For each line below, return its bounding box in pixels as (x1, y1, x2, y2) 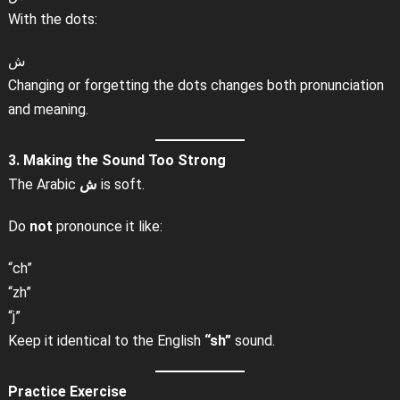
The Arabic (7, 175, 79, 193)
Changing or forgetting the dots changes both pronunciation (7, 76, 384, 94)
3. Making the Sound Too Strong (7, 151, 226, 169)
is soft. (96, 175, 145, 193)
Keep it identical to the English (7, 331, 204, 349)
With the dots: (7, 10, 97, 28)
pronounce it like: (52, 217, 162, 235)
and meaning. (7, 100, 88, 118)
